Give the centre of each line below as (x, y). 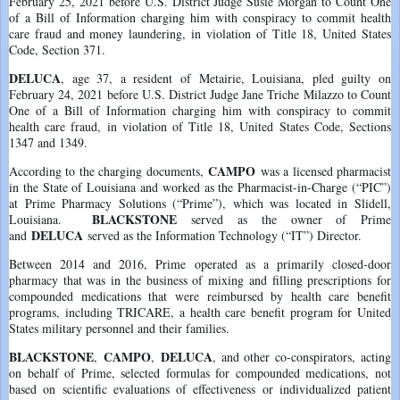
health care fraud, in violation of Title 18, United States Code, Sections (200, 126)
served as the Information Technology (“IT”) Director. (222, 235)
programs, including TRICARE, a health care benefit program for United (200, 312)
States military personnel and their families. (121, 328)
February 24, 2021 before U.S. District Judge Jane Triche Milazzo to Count (200, 94)
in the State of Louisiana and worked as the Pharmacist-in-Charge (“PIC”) (200, 187)
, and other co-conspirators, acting (302, 356)
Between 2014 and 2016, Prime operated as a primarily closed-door (200, 263)
